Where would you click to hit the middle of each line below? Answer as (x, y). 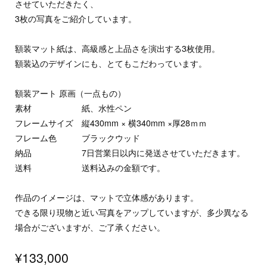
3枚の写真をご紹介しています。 (76, 18)
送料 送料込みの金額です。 (90, 167)
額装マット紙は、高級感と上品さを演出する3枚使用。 (118, 48)
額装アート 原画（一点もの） (71, 93)
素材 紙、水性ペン (74, 108)
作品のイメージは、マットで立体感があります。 (107, 197)
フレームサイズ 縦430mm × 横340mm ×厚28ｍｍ (111, 122)
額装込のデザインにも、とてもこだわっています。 (111, 63)
